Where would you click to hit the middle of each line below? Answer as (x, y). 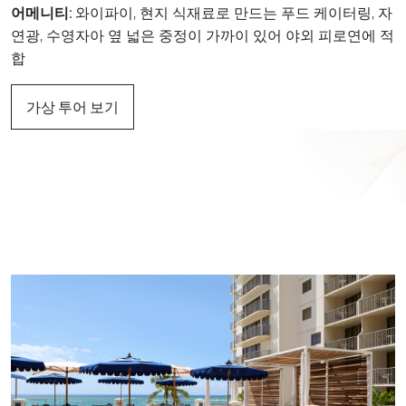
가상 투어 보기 (72, 106)
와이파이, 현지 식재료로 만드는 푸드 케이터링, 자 (232, 13)
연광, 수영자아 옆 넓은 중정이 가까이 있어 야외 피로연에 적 (203, 35)
